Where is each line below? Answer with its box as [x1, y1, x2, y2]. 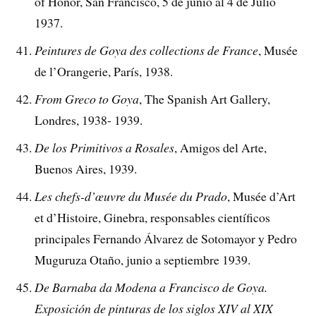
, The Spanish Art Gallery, [139, 90, 271, 107]
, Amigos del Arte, [174, 138, 267, 156]
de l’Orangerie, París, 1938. [35, 63, 174, 80]
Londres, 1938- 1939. [35, 111, 143, 128]
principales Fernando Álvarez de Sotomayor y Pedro [35, 229, 298, 247]
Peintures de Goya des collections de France [35, 42, 259, 59]
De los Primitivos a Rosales [35, 138, 175, 156]
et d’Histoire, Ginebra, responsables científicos [35, 208, 271, 226]
